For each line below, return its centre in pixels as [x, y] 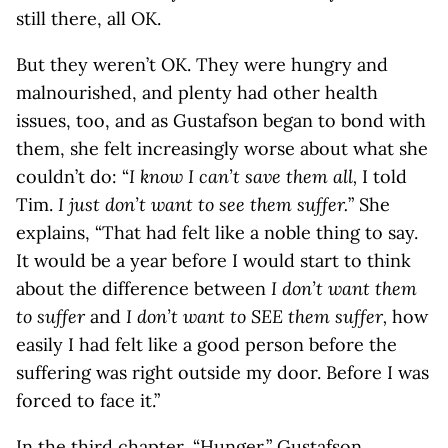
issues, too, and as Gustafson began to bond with [221, 120]
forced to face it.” [88, 400]
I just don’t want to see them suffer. [203, 204]
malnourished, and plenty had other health [197, 92]
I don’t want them [344, 288]
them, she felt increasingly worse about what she [222, 148]
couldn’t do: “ [72, 176]
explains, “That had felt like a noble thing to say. [217, 232]
